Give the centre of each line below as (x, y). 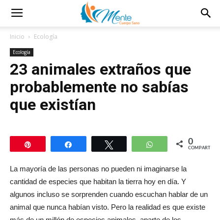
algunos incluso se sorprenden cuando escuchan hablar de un (109, 194)
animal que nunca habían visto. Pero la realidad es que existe (108, 207)
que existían (53, 105)
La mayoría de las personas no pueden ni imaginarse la (98, 169)
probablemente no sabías (99, 87)
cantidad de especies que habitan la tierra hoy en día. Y (98, 181)
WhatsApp (176, 144)
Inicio (17, 37)
